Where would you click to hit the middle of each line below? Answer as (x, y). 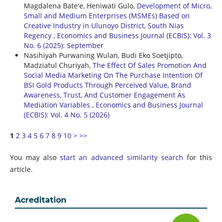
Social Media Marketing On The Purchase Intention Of (113, 75)
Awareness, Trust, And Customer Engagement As (104, 95)
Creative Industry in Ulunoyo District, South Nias (104, 25)
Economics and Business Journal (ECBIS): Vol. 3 (134, 35)
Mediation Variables (58, 105)
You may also (35, 157)
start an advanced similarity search (122, 157)
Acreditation (41, 200)
